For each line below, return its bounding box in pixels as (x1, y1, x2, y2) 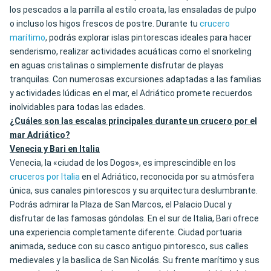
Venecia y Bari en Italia (10, 144, 100, 154)
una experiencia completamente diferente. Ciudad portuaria (10, 227, 242, 238)
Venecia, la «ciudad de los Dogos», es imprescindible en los (10, 158, 236, 168)
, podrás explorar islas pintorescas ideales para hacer (45, 33, 252, 43)
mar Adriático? (10, 130, 70, 140)
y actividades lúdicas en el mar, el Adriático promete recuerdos (10, 88, 252, 99)
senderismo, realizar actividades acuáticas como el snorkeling (10, 47, 252, 57)
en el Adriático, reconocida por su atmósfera (80, 172, 254, 182)
